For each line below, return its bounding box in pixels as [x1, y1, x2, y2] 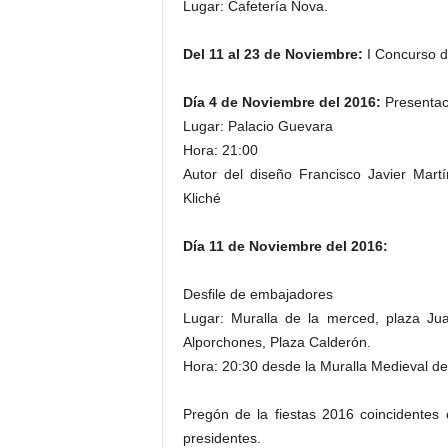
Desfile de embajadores [182, 286, 333, 302]
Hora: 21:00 [182, 142, 258, 158]
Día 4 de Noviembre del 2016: [182, 94, 381, 110]
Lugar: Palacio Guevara [182, 118, 333, 134]
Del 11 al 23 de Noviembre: [182, 46, 363, 62]
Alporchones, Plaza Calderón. [182, 334, 371, 350]
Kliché [182, 190, 221, 206]
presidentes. [182, 430, 261, 446]
